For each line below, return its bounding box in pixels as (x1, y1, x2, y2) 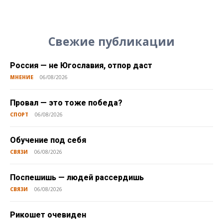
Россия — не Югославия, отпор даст (10, 60, 152, 70)
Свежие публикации (48, 33, 175, 49)
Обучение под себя (10, 135, 86, 145)
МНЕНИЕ (10, 73, 33, 81)
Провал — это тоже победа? (10, 98, 122, 108)
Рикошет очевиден (10, 210, 86, 220)
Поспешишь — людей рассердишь (10, 172, 144, 182)
